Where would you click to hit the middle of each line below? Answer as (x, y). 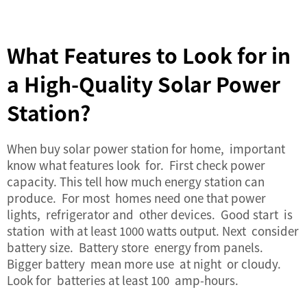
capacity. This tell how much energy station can (137, 181)
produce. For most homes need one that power (136, 198)
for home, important (227, 148)
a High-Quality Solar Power (144, 84)
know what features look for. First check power (136, 165)
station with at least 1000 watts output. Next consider (153, 231)
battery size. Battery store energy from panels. (135, 247)
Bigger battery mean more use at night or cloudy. (144, 263)
